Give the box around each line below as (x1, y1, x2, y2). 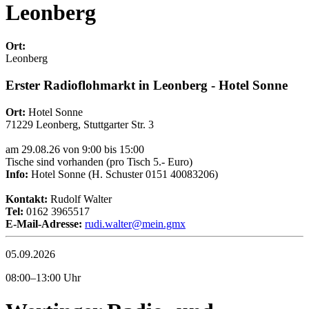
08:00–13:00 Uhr (6, 271, 81, 283)
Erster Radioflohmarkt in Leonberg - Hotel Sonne (6, 77, 288, 92)
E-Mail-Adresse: (6, 217, 82, 230)
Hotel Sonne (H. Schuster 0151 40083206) (28, 168, 218, 180)
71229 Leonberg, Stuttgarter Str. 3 (6, 118, 154, 130)
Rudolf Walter (48, 192, 112, 205)
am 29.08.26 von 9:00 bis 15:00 (6, 143, 144, 155)
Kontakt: (6, 192, 48, 205)
